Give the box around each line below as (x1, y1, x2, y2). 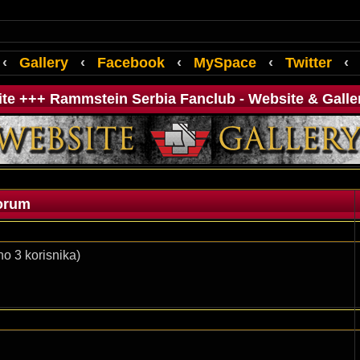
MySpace (194, 55, 256, 71)
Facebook (97, 55, 165, 71)
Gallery (19, 55, 68, 71)
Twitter (285, 55, 332, 71)
